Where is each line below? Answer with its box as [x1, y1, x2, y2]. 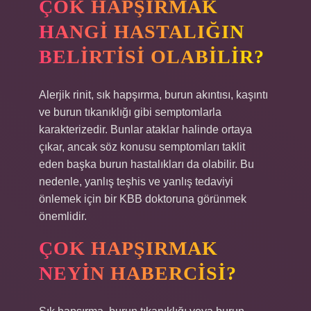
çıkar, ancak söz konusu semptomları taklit [39, 141, 245, 153]
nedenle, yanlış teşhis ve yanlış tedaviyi [39, 176, 233, 187]
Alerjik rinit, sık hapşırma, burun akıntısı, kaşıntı [39, 89, 268, 101]
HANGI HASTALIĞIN [39, 21, 244, 42]
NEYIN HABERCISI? [39, 262, 237, 284]
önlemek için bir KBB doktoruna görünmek [39, 193, 246, 205]
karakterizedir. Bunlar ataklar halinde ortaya [39, 124, 252, 135]
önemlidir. [39, 210, 87, 222]
